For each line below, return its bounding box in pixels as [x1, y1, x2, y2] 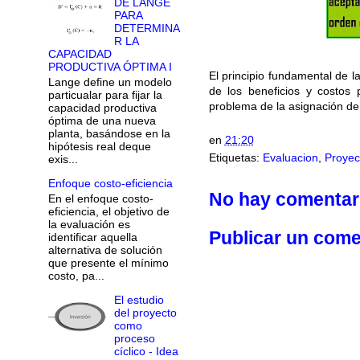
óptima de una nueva [47, 114, 156, 128]
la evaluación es [47, 217, 130, 231]
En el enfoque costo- [47, 191, 153, 205]
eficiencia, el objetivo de [47, 204, 170, 218]
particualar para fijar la [47, 88, 162, 102]
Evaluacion [262, 150, 318, 164]
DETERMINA [114, 22, 181, 35]
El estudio [114, 292, 165, 306]
